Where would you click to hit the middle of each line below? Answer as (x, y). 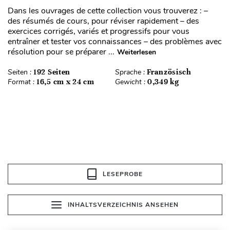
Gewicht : (131, 82)
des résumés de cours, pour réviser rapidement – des (103, 21)
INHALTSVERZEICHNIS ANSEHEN (123, 205)
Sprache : (131, 72)
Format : (22, 82)
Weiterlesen (137, 52)
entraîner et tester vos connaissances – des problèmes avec (115, 42)
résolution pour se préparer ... (61, 52)
